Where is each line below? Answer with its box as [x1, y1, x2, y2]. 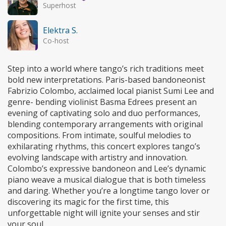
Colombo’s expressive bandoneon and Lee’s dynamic [8, 163, 206, 175]
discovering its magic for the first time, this [8, 196, 169, 208]
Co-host [43, 36, 69, 46]
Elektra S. [43, 25, 78, 36]
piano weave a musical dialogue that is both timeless [8, 174, 206, 186]
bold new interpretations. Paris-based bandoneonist [8, 74, 205, 86]
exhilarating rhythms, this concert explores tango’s [8, 141, 200, 152]
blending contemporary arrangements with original [8, 119, 203, 130]
